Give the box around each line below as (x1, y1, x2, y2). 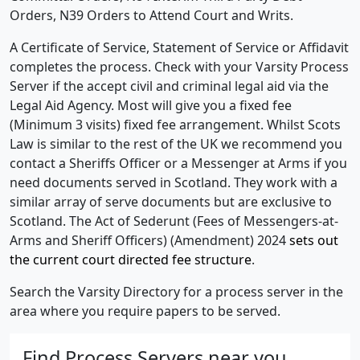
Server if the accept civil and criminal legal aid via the (10, 76, 329, 95)
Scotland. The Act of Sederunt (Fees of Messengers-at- (10, 211, 338, 230)
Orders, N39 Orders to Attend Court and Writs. (10, 6, 293, 24)
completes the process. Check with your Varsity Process (10, 57, 349, 76)
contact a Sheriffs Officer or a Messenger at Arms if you (10, 153, 347, 172)
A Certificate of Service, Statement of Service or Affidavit (10, 38, 349, 56)
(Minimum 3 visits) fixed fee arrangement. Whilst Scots (10, 115, 341, 133)
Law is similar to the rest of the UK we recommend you (10, 134, 342, 153)
